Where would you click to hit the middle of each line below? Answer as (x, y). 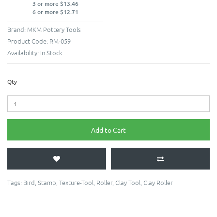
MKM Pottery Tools (54, 30)
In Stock (51, 53)
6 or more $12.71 (55, 12)
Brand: (17, 30)
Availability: (24, 53)
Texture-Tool (76, 183)
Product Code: (28, 41)
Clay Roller (158, 183)
